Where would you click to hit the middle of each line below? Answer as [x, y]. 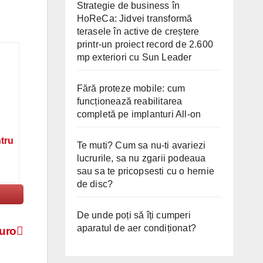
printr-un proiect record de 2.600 [145, 44]
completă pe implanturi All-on [139, 114]
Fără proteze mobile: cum [131, 88]
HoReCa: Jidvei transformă [134, 18]
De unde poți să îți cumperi [134, 215]
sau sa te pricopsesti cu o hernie [146, 171]
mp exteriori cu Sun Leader [134, 57]
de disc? [95, 184]
